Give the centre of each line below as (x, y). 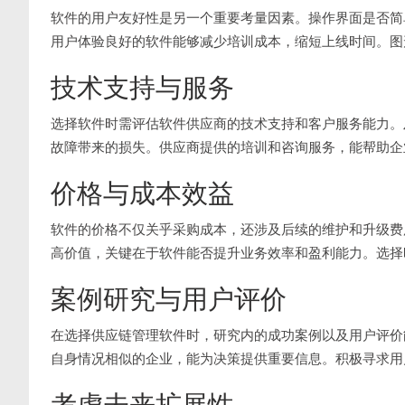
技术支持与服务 (142, 87)
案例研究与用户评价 (169, 298)
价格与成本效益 (142, 193)
